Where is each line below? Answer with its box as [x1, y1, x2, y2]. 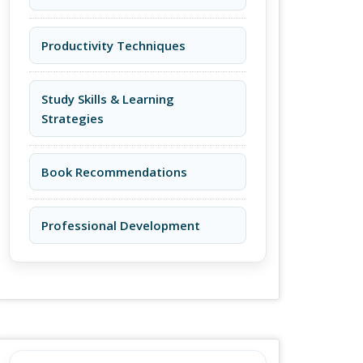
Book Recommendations [41, 164, 187, 181]
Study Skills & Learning [41, 91, 174, 107]
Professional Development [41, 217, 200, 234]
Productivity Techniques [41, 36, 186, 53]
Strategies [41, 110, 104, 126]
